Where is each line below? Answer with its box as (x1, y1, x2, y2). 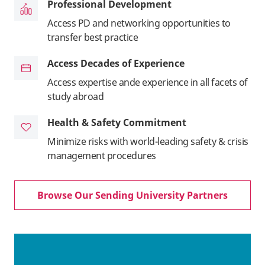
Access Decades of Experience (47, 56, 185, 70)
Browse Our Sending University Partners (37, 188, 228, 202)
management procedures (47, 148, 156, 162)
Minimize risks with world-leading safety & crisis (47, 134, 248, 148)
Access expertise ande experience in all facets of (47, 75, 248, 89)
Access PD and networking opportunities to (47, 16, 231, 30)
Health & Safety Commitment (47, 115, 186, 129)
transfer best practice (47, 30, 138, 44)
